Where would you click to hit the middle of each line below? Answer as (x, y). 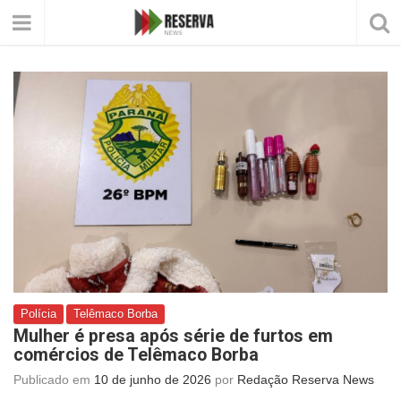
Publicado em (54, 380)
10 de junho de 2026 (153, 380)
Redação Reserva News (306, 380)
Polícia (38, 315)
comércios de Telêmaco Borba (136, 355)
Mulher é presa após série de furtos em (173, 337)
